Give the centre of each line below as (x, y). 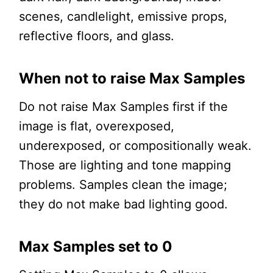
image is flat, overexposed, (96, 126)
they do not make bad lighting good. (123, 204)
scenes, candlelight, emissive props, (123, 17)
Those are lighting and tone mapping (125, 165)
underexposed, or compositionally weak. (135, 146)
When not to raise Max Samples (132, 79)
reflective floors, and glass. (96, 36)
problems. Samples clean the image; (123, 185)
